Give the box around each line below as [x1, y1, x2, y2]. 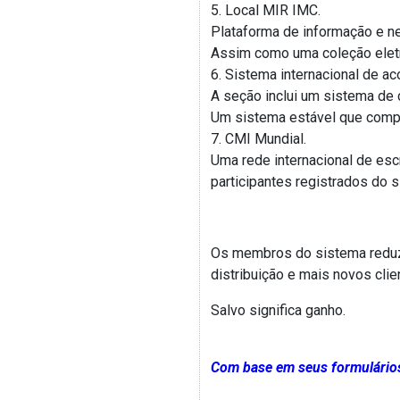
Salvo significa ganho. [211, 302, 346, 319]
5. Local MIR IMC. [211, 2, 321, 19]
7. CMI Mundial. [211, 130, 306, 147]
